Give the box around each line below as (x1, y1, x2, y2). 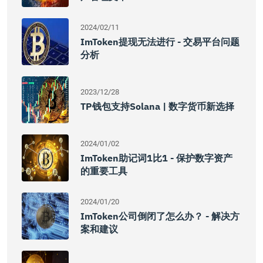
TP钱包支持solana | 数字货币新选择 (80, 100, 234, 112)
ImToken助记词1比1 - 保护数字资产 (80, 152, 232, 164)
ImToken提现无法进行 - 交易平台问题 (80, 36, 240, 48)
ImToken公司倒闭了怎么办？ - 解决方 (80, 210, 240, 222)
